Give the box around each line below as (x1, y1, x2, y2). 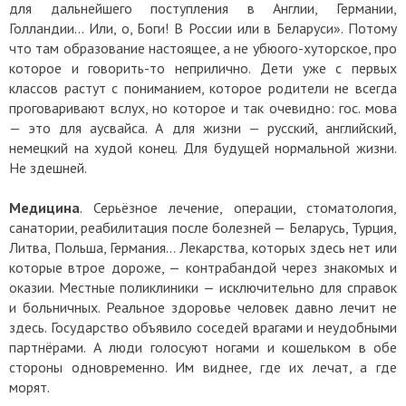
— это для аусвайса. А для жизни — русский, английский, (9, 119, 397, 138)
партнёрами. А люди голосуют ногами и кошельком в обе (9, 338, 397, 357)
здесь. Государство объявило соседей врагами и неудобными (9, 318, 397, 337)
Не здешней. (9, 159, 87, 178)
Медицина (9, 198, 80, 217)
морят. (9, 378, 50, 397)
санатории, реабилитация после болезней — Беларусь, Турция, (9, 218, 397, 237)
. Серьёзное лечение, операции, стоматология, (80, 198, 397, 217)
